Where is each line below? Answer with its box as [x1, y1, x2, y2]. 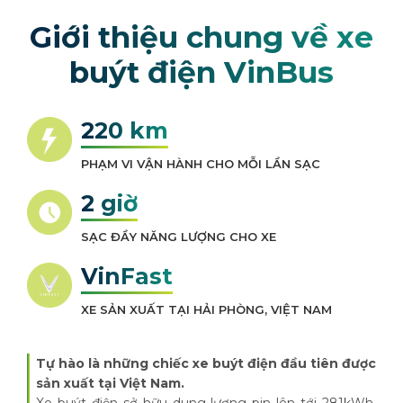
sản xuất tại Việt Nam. [36, 375, 184, 391]
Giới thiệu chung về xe [30, 19, 373, 55]
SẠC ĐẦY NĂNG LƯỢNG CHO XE [81, 229, 276, 244]
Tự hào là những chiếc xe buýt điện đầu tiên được [36, 355, 376, 372]
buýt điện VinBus [69, 54, 334, 90]
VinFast [81, 263, 173, 290]
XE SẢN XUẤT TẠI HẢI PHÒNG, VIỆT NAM [81, 302, 332, 317]
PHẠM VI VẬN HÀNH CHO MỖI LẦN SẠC [81, 157, 320, 171]
